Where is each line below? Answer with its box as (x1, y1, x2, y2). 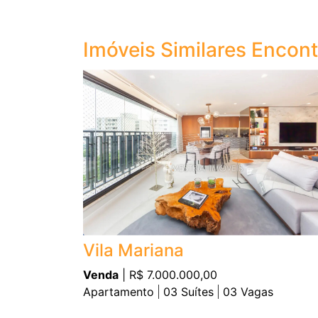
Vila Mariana (83, 240, 184, 261)
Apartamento (83, 285, 154, 299)
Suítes (177, 285, 214, 299)
